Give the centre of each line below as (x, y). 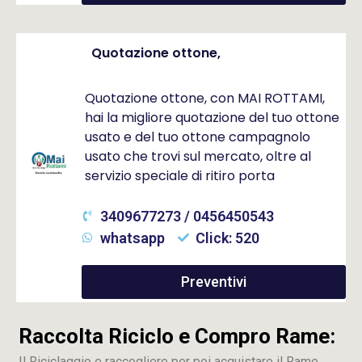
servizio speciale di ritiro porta (180, 175)
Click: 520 (228, 238)
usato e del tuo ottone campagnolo (198, 137)
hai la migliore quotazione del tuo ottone (213, 117)
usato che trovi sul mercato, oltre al (198, 156)
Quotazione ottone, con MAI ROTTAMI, (205, 98)
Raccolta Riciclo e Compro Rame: (177, 336)
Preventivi (214, 281)
